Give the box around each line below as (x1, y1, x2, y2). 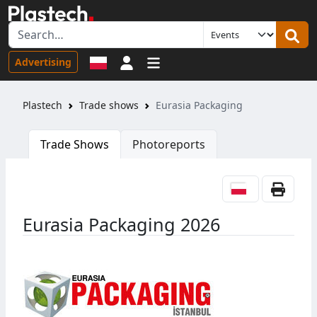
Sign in (133, 53, 169, 69)
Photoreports (132, 137, 205, 153)
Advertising (15, 54, 71, 69)
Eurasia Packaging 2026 (23, 212, 220, 237)
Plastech (23, 98, 62, 113)
